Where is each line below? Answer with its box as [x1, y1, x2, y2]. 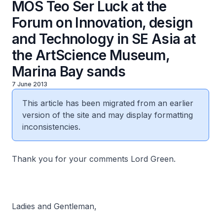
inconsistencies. [22, 122, 80, 132]
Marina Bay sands [12, 63, 126, 80]
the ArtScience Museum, [12, 47, 170, 64]
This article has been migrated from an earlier [22, 98, 193, 108]
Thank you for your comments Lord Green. [12, 154, 176, 164]
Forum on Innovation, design [12, 14, 193, 31]
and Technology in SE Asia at [12, 31, 196, 47]
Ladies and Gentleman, [12, 201, 97, 211]
